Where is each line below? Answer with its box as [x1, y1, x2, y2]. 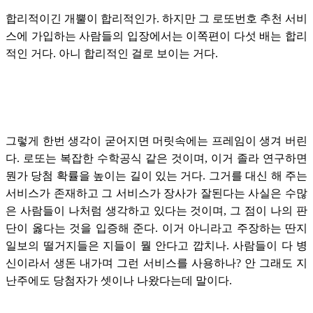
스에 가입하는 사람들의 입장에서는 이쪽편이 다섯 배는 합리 [6, 29, 307, 42]
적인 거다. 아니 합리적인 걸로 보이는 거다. [6, 47, 218, 59]
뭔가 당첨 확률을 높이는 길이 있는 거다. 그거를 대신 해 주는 [6, 169, 307, 182]
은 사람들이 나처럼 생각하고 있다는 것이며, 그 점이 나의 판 [6, 204, 307, 217]
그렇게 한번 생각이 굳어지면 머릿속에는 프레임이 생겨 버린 [6, 134, 307, 147]
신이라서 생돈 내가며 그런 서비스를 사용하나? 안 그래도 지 [6, 256, 307, 269]
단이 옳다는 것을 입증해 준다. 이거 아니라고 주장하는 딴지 [6, 221, 307, 234]
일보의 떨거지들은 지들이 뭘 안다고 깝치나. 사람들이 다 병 [6, 239, 307, 252]
